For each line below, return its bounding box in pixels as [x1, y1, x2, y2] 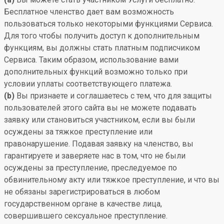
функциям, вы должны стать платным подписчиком [4, 43, 200, 52]
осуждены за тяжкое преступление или [4, 127, 152, 136]
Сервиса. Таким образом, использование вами [4, 55, 178, 64]
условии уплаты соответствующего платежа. [4, 79, 172, 88]
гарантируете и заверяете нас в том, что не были [4, 151, 185, 160]
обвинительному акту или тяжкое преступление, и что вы [4, 175, 219, 184]
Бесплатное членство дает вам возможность [4, 7, 174, 16]
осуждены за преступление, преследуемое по [4, 163, 177, 172]
